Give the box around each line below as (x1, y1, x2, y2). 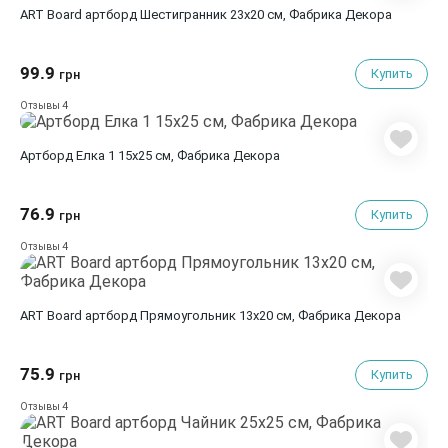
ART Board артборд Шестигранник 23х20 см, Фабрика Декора (85, 7, 392, 22)
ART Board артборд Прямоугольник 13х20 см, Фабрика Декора (85, 308, 401, 323)
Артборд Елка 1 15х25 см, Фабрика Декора (76, 148, 280, 163)
